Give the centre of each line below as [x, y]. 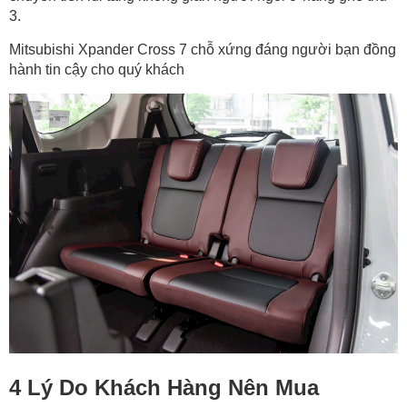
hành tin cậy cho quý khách [97, 70]
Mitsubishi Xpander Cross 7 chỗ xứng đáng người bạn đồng [203, 50]
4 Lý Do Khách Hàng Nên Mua [164, 387]
